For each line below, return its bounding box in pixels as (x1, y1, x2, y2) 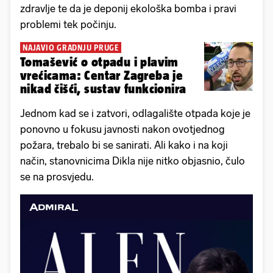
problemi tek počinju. (20, 18, 116, 31)
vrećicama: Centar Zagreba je (20, 68, 183, 83)
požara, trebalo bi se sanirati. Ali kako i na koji (20, 139, 228, 152)
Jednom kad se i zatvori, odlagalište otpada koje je (20, 107, 250, 120)
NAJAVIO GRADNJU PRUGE (23, 43, 119, 53)
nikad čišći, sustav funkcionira (20, 82, 186, 96)
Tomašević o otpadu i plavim (20, 55, 179, 69)
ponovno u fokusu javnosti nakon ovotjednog (20, 123, 225, 136)
